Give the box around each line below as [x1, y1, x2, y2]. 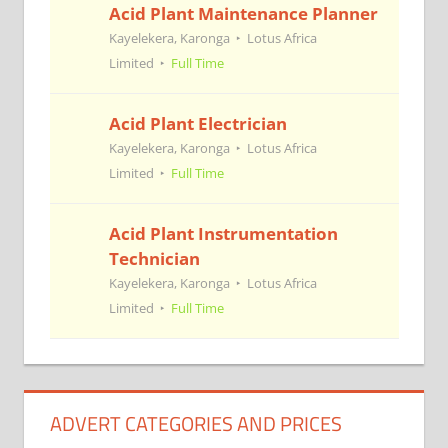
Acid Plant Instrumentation [108, 221, 338, 245]
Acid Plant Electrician [108, 111, 287, 135]
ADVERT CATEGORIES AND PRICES [49, 407, 342, 439]
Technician [108, 246, 200, 270]
